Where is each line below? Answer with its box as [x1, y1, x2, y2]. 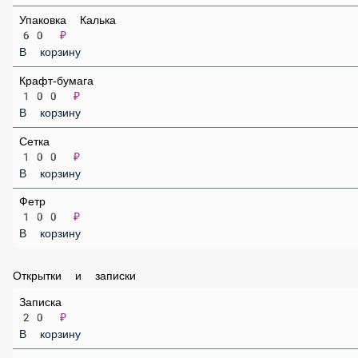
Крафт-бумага [25, 100, 101, 116]
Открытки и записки [13, 324, 125, 340]
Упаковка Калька [25, 28, 118, 44]
